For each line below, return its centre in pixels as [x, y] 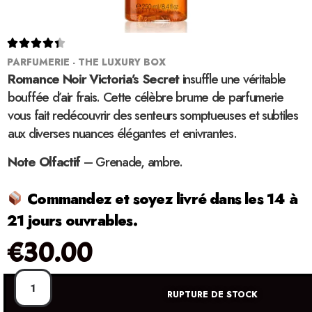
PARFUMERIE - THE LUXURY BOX [86, 62]
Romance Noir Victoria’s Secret [94, 79]
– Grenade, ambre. [131, 162]
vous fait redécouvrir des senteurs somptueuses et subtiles [153, 116]
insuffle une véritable [233, 79]
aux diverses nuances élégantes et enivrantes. [122, 134]
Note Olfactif [44, 162]
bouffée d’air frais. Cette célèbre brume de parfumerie [146, 97]
